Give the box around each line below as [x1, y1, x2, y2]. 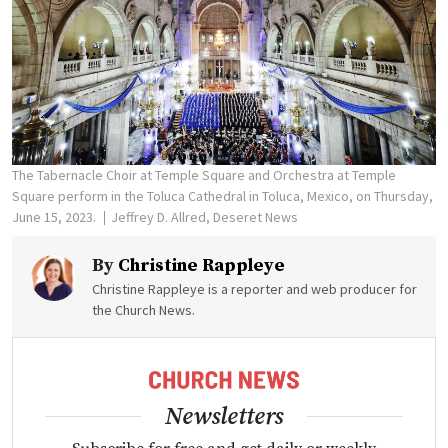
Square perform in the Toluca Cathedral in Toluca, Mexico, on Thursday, [12, 186, 433, 205]
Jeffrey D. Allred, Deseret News [111, 207, 298, 226]
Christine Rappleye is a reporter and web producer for [92, 279, 417, 298]
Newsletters [165, 402, 283, 433]
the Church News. [92, 300, 195, 319]
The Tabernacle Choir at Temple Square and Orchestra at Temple [12, 165, 396, 184]
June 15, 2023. [12, 207, 99, 226]
